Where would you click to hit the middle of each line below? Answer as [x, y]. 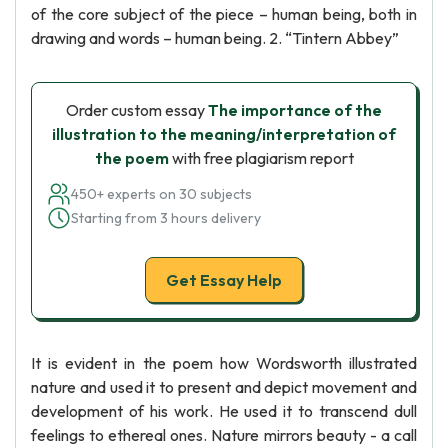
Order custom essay [137, 110]
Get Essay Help [224, 280]
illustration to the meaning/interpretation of [224, 134]
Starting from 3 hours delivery [166, 218]
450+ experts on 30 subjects [161, 194]
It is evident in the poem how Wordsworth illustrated [224, 363]
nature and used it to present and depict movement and [224, 387]
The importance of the [295, 110]
